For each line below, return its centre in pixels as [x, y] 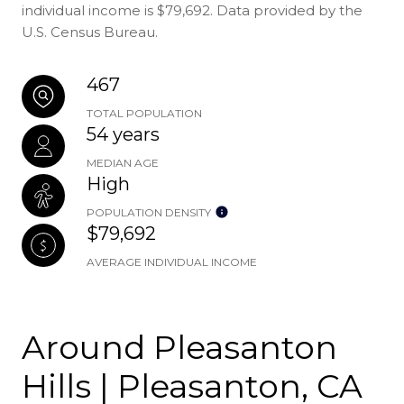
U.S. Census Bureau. [90, 32]
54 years [123, 134]
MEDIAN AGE [123, 162]
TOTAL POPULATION [144, 113]
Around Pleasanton [179, 347]
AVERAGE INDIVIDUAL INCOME [172, 262]
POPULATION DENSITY [149, 212]
